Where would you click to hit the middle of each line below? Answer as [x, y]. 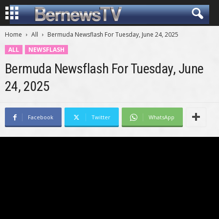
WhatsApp [162, 117]
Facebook [41, 117]
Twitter [101, 117]
